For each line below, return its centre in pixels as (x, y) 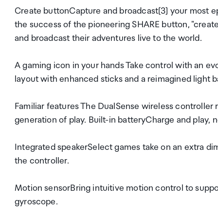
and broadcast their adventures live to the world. (108, 38)
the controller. (42, 161)
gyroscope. (36, 202)
